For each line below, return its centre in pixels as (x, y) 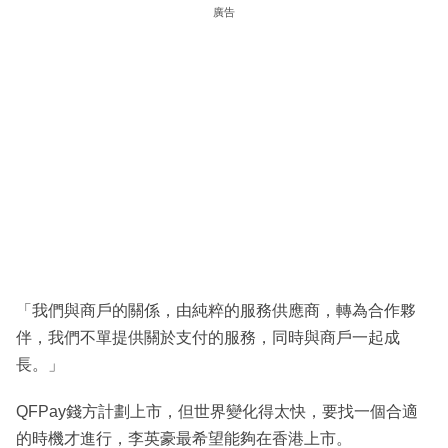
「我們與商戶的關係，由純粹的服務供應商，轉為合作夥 (216, 310)
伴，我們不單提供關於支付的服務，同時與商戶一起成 (208, 337)
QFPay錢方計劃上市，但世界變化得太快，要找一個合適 (217, 411)
